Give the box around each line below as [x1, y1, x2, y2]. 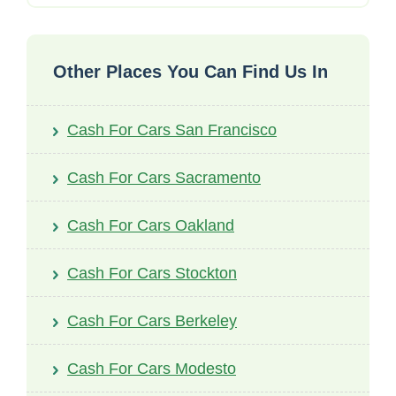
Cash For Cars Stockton [67, 264, 237, 283]
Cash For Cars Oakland [67, 217, 234, 235]
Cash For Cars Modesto [67, 360, 236, 378]
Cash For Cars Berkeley [67, 312, 237, 331]
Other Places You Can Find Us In [53, 62, 328, 82]
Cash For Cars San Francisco [67, 121, 277, 140]
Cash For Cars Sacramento [67, 169, 261, 187]
